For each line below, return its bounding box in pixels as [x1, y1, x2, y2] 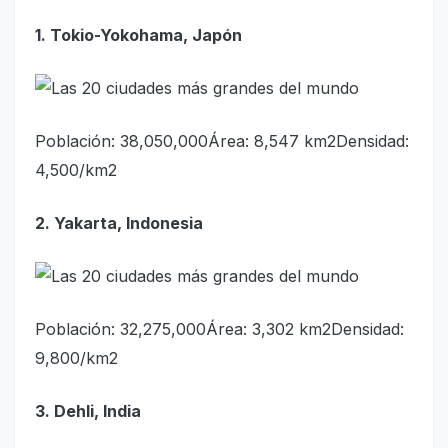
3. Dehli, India [35, 400, 141, 421]
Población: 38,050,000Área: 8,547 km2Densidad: [35, 130, 409, 151]
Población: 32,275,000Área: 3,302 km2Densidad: [35, 318, 404, 339]
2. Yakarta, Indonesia [35, 212, 203, 233]
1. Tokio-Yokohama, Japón [35, 24, 242, 45]
